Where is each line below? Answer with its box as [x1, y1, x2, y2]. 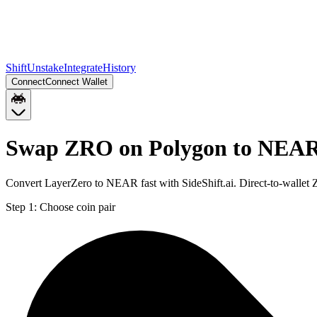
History [103, 62, 136, 74]
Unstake [27, 62, 64, 74]
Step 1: [6, 200, 37, 213]
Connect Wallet [45, 76, 108, 87]
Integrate [64, 62, 103, 74]
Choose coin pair [40, 200, 115, 213]
